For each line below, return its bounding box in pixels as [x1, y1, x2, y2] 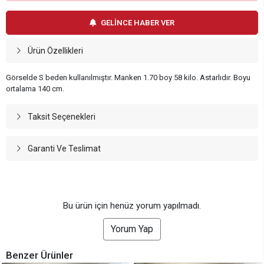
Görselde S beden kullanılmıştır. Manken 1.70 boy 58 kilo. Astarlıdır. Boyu [6, 73, 250, 82]
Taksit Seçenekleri [27, 112, 95, 122]
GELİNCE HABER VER [101, 18, 174, 28]
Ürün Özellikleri [27, 46, 83, 56]
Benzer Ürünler [6, 249, 73, 262]
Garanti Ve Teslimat [27, 144, 101, 154]
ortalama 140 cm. [6, 84, 64, 94]
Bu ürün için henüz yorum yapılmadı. [63, 200, 201, 212]
